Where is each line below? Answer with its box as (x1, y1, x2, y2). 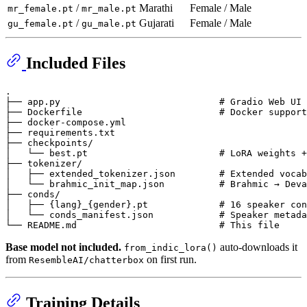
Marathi (139, 2, 173, 14)
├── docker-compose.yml (5, 117, 126, 128)
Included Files (26, 54, 125, 73)
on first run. (144, 254, 197, 266)
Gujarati (139, 17, 174, 29)
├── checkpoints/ (5, 138, 93, 149)
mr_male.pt (82, 3, 136, 14)
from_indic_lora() (124, 243, 217, 254)
